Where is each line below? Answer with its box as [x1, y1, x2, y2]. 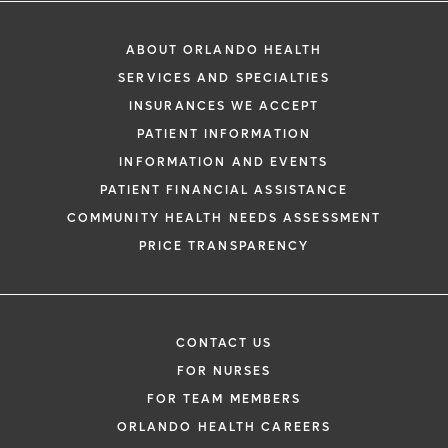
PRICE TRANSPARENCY [138, 238, 310, 255]
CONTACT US [175, 335, 273, 352]
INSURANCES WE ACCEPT [129, 98, 319, 115]
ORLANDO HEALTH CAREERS [116, 419, 332, 436]
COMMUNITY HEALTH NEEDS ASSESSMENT [66, 210, 382, 227]
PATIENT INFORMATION [137, 126, 311, 143]
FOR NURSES [176, 363, 272, 380]
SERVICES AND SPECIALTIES [118, 70, 330, 87]
